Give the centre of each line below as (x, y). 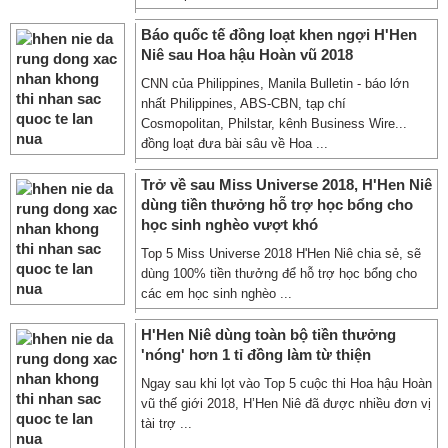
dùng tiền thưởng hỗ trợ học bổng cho (277, 204)
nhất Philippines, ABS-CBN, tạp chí (243, 103)
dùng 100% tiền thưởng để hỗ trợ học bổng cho (279, 273)
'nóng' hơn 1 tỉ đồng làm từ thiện (256, 354)
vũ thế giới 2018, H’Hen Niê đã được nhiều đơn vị (286, 403)
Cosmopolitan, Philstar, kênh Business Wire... (274, 123)
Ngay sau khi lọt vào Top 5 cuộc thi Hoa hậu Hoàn (286, 383)
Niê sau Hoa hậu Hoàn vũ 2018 (247, 54)
